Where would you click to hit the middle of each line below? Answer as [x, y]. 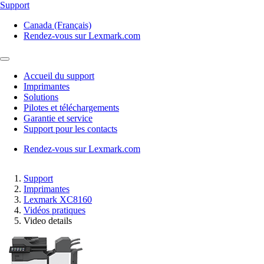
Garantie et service [58, 118]
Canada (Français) [57, 25]
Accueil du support [59, 76]
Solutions [41, 97]
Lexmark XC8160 [58, 199]
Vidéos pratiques [55, 210]
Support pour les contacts [70, 129]
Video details [48, 221]
